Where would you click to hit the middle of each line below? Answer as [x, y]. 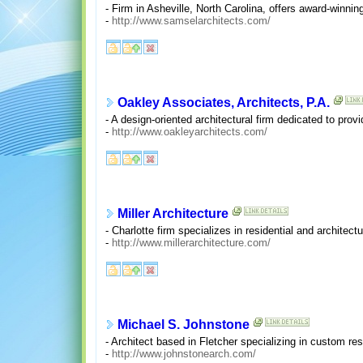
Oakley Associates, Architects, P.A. [223, 103]
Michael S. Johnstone [183, 325]
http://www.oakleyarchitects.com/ [189, 131]
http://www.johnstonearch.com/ [184, 353]
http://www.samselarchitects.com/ [191, 20]
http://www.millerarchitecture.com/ [191, 242]
